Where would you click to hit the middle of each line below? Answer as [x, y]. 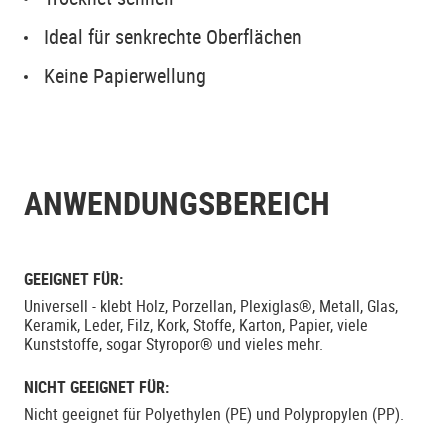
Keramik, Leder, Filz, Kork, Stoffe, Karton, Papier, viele [196, 325]
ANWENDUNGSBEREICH [177, 202]
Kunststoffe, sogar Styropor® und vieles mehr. [173, 344]
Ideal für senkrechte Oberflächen [173, 36]
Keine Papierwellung [125, 75]
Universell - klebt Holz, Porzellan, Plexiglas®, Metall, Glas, [211, 306]
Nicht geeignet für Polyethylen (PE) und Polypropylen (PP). [214, 414]
